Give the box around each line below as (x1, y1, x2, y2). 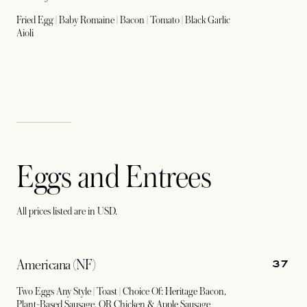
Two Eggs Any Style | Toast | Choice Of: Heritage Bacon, (16, 286, 226, 297)
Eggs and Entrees (16, 161, 212, 194)
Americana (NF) (16, 258, 96, 273)
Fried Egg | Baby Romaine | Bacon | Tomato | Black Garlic (16, 14, 230, 25)
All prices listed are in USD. (16, 206, 117, 217)
